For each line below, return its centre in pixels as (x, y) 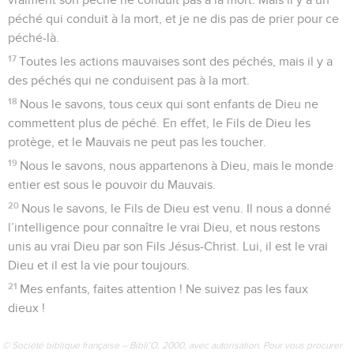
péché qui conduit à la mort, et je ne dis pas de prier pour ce (173, 19)
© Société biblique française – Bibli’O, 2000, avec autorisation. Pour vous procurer (172, 345)
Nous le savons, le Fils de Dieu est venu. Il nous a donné (177, 208)
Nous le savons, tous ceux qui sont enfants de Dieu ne (169, 104)
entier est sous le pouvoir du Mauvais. (112, 185)
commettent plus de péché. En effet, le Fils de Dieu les (159, 123)
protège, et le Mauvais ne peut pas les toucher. (137, 142)
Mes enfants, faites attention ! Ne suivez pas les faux (164, 289)
